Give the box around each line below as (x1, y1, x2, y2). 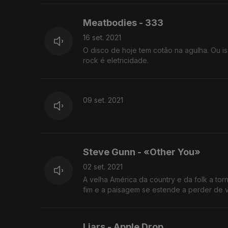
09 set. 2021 (83, 96, 123, 105)
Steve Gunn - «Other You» (83, 147, 201, 158)
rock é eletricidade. (83, 56, 149, 65)
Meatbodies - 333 (83, 17, 163, 28)
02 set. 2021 (83, 162, 123, 172)
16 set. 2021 (83, 33, 121, 42)
